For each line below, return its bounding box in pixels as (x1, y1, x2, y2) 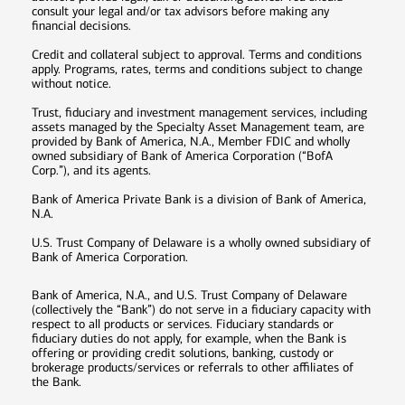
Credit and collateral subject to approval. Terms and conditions (32, 46, 362, 62)
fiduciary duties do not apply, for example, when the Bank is (32, 330, 346, 346)
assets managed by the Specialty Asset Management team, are (32, 118, 364, 135)
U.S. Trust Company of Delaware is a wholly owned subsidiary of (32, 234, 371, 250)
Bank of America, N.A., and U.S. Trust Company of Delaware (32, 287, 347, 303)
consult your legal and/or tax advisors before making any (32, 3, 329, 19)
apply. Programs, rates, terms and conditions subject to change (32, 61, 363, 77)
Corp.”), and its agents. (32, 162, 151, 178)
